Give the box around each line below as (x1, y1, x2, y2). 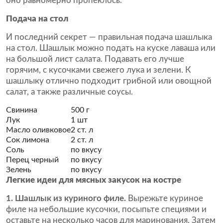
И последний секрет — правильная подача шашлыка (6, 33, 212, 41)
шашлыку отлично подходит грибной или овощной (6, 77, 212, 85)
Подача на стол (6, 14, 68, 23)
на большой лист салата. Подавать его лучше (6, 55, 184, 63)
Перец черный (6, 156, 59, 164)
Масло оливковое (6, 126, 71, 134)
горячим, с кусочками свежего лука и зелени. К (6, 66, 191, 74)
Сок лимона (6, 136, 49, 144)
